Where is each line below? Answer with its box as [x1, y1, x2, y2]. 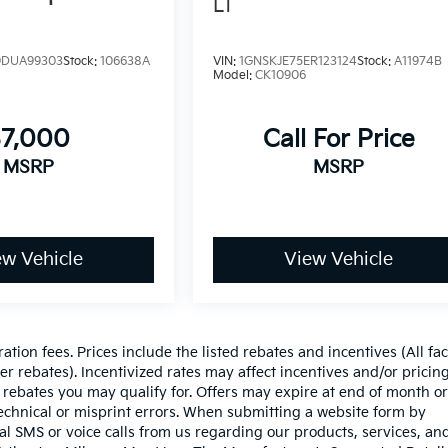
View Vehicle [284, 249, 394, 271]
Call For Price [262, 125, 415, 155]
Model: [213, 68, 256, 84]
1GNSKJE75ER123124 [239, 54, 358, 70]
